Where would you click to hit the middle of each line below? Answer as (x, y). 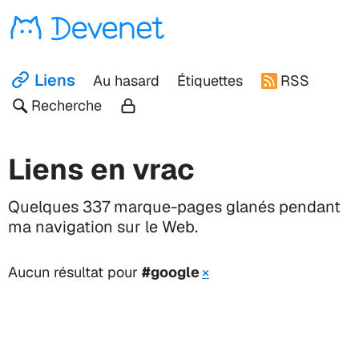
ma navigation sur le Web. (103, 227)
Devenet (193, 23)
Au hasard (126, 81)
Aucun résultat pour (75, 272)
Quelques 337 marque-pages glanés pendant (174, 207)
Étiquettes (210, 81)
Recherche (67, 105)
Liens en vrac (101, 169)
